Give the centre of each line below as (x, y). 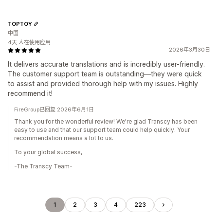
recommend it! (30, 93)
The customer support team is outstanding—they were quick (105, 74)
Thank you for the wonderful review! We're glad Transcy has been (106, 121)
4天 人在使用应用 (29, 42)
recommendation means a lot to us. (64, 138)
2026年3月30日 (190, 50)
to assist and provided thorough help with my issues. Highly (103, 83)
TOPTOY (20, 24)
